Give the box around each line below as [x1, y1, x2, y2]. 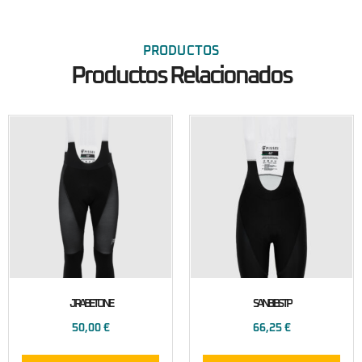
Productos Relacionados [70, 63, 292, 88]
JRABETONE [69, 297, 112, 309]
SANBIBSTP [252, 297, 291, 309]
